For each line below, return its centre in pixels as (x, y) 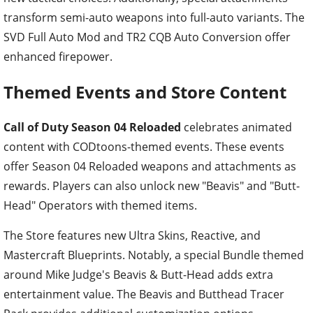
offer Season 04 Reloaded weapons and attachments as (150, 166)
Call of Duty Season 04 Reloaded (92, 127)
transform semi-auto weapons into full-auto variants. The (154, 17)
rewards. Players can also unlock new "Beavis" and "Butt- (152, 185)
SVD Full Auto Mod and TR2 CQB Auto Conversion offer (147, 37)
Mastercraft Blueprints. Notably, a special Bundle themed (154, 255)
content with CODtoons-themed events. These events (144, 146)
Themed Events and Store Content (145, 92)
